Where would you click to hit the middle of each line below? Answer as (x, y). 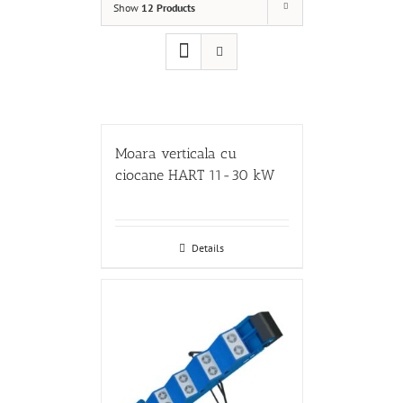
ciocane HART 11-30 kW (195, 175)
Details (208, 248)
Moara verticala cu (175, 153)
